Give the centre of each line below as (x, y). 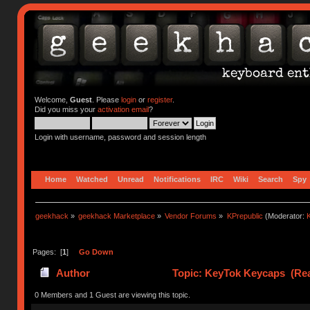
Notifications (177, 179)
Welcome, (52, 100)
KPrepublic (245, 216)
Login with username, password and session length (120, 137)
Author (73, 273)
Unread (131, 179)
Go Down (96, 252)
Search (271, 179)
